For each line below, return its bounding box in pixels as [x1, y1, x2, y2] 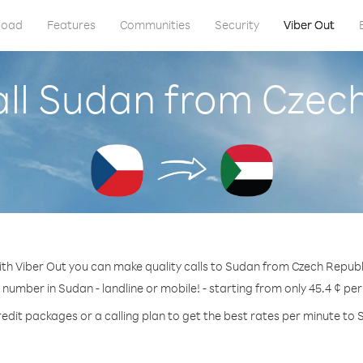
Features [46, 17, 96, 32]
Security [214, 17, 259, 32]
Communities [119, 17, 190, 32]
